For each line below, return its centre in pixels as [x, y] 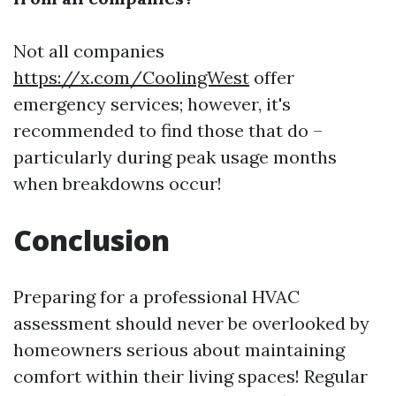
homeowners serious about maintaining [179, 349]
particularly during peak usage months [175, 156]
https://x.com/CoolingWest [131, 77]
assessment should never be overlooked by [191, 323]
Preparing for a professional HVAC [156, 296]
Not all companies [89, 50]
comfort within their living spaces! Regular [190, 376]
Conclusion [91, 240]
